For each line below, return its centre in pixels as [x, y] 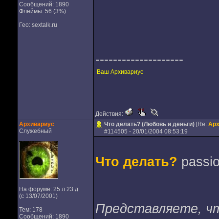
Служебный [35, 131]
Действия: [110, 114]
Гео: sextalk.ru [38, 25]
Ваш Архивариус [120, 72]
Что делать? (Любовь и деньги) [149, 124]
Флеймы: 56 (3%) [42, 11]
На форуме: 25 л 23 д [48, 189]
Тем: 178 [31, 210]
